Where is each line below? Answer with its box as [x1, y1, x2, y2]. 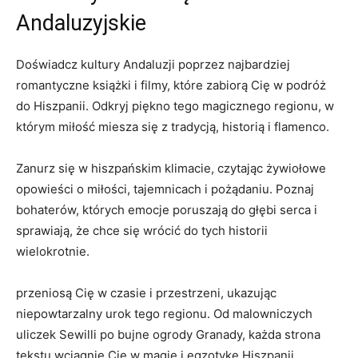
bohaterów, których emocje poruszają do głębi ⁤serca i [16, 202, 317, 217]
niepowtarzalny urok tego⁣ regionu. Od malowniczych [16, 306, 312, 321]
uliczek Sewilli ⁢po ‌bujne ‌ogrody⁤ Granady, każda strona [16, 327, 320, 342]
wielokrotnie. [16, 244, 89, 259]
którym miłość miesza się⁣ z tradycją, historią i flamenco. [16, 119, 329, 134]
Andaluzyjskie [16, 10, 146, 36]
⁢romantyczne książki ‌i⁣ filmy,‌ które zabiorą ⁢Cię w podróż [16, 78, 326, 93]
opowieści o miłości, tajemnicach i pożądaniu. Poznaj [16, 181, 314, 197]
